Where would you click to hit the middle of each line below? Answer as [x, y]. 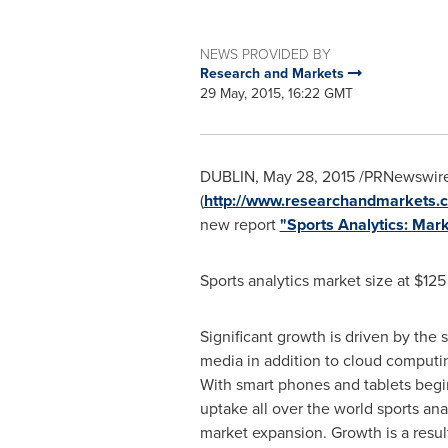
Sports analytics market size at [306, 280]
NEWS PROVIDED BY [265, 53]
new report [239, 224]
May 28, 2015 [308, 176]
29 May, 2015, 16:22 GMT [276, 93]
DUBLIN [227, 176]
